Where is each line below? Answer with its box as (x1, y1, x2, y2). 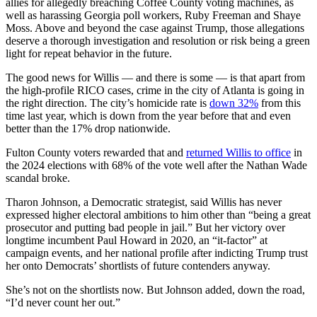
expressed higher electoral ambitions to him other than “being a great (6, 208, 311, 221)
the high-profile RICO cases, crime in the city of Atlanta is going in (6, 83, 304, 96)
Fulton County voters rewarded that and (6, 146, 186, 158)
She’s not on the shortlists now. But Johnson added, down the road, (6, 283, 305, 296)
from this (258, 96, 301, 109)
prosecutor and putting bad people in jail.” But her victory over (6, 221, 285, 234)
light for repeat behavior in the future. (6, 47, 172, 59)
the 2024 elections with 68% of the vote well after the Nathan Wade (6, 158, 307, 171)
